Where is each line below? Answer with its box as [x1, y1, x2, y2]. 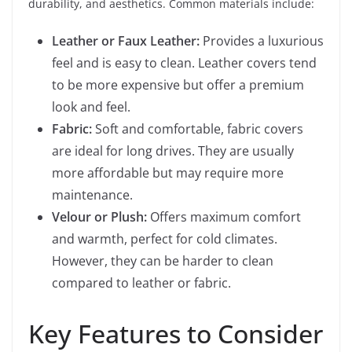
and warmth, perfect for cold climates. [52, 230, 277, 247]
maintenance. [52, 186, 133, 203]
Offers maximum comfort [147, 208, 301, 225]
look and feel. [52, 98, 130, 115]
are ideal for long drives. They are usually [52, 142, 294, 159]
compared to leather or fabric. [52, 274, 231, 291]
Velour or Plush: [52, 208, 147, 225]
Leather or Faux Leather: [52, 32, 200, 49]
